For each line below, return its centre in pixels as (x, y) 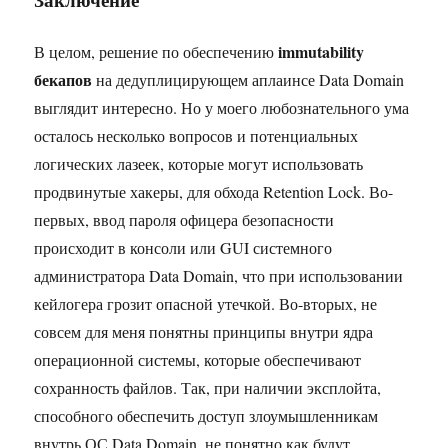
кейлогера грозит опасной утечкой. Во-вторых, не (206, 303)
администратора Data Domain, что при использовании (219, 275)
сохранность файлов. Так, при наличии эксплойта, (208, 387)
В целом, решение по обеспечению (156, 51)
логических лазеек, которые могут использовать (199, 163)
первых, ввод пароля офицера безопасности (184, 219)
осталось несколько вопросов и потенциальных (196, 135)
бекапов (63, 79)
